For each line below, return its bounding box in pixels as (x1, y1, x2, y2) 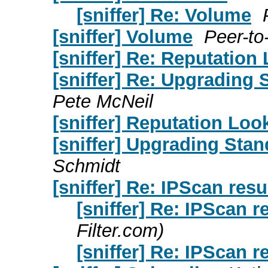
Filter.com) (77, 220, 164, 241)
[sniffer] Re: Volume (77, 4, 251, 26)
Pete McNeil (53, 90, 153, 112)
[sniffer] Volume (53, 26, 193, 47)
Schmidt (53, 155, 120, 176)
